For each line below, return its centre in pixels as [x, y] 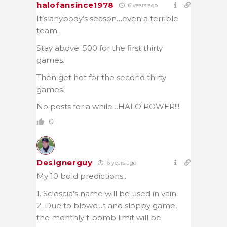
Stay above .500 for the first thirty [100, 48]
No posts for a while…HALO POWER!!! [108, 106]
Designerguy [65, 162]
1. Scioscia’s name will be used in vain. [107, 193]
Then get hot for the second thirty [101, 77]
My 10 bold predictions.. [81, 176]
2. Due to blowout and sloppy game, [107, 205]
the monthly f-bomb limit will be [99, 217]
